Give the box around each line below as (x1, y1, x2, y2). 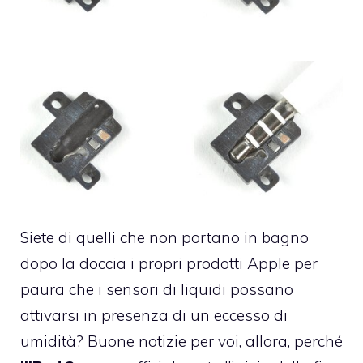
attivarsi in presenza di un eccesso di (20, 305, 288, 325)
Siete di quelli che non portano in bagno (20, 227, 309, 247)
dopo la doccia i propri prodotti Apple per (20, 253, 318, 273)
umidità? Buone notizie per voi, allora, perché (20, 331, 343, 351)
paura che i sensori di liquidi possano (20, 279, 293, 299)
